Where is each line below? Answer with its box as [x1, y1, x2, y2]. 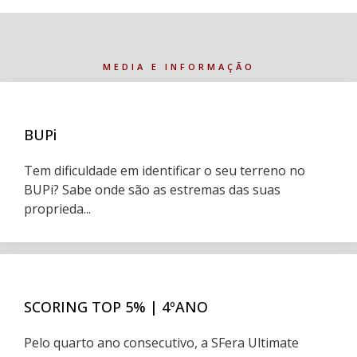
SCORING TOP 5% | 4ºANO [24, 297, 208, 316]
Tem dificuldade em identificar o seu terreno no [24, 162, 305, 179]
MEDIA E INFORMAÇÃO [102, 61, 255, 73]
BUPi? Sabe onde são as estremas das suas [24, 181, 280, 198]
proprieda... [24, 200, 91, 218]
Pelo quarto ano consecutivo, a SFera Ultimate [24, 334, 299, 351]
